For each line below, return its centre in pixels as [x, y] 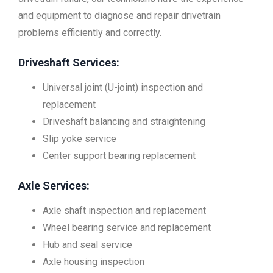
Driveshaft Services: [69, 62]
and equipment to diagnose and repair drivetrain [119, 15]
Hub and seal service [87, 244]
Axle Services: [54, 185]
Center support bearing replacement [119, 155]
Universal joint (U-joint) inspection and [123, 87]
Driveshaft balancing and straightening [124, 121]
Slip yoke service [80, 138]
